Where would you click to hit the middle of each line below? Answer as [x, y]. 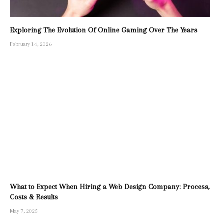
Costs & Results [34, 197]
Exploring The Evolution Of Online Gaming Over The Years [104, 30]
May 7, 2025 [24, 211]
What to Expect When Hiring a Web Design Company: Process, [110, 187]
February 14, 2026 [31, 44]
